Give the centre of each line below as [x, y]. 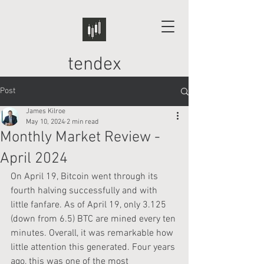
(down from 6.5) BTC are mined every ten [94, 219]
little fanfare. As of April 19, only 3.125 [90, 205]
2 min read [82, 122]
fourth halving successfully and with [85, 191]
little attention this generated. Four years [94, 247]
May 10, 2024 [45, 122]
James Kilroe [46, 111]
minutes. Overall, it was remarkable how [93, 233]
